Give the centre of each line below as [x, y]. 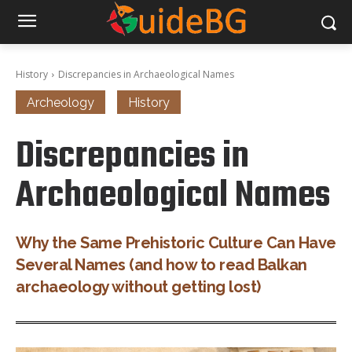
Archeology [60, 103]
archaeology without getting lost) [138, 287]
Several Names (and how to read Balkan [161, 265]
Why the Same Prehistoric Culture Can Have [176, 243]
